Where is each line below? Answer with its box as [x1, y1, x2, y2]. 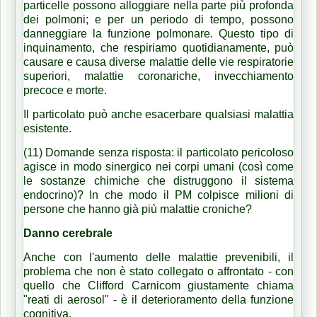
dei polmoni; [23, 13, 96, 25]
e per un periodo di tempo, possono [95, 13, 294, 25]
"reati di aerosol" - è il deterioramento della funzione [23, 293, 294, 306]
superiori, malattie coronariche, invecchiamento [23, 69, 294, 82]
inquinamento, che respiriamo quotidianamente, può [23, 41, 294, 54]
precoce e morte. [23, 83, 110, 96]
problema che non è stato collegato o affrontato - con [23, 265, 294, 277]
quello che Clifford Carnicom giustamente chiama [23, 279, 294, 292]
